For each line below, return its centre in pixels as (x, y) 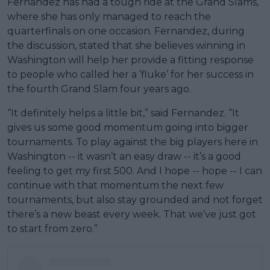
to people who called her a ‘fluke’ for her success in (130, 75)
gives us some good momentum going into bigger (128, 128)
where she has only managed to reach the (109, 17)
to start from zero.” (52, 229)
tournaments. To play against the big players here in (133, 142)
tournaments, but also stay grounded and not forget (135, 200)
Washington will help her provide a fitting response (130, 60)
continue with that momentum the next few (115, 186)
